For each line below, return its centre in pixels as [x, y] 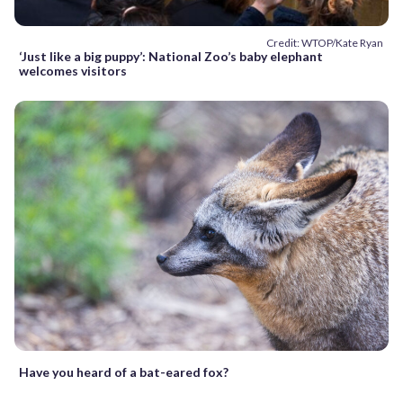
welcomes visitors [73, 71]
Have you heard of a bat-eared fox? [124, 372]
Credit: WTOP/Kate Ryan [325, 43]
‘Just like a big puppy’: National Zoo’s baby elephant [171, 57]
